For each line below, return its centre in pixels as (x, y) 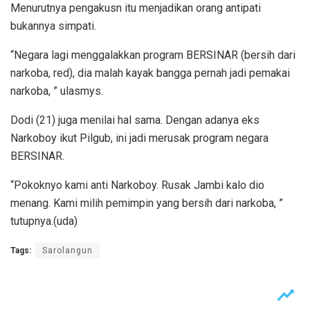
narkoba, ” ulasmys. (57, 91)
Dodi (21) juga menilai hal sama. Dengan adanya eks (135, 120)
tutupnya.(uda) (44, 221)
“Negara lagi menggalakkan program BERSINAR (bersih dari (153, 55)
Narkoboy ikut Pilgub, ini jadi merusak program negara (139, 138)
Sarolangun (67, 250)
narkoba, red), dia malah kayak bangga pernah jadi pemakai (150, 73)
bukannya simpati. (53, 26)
